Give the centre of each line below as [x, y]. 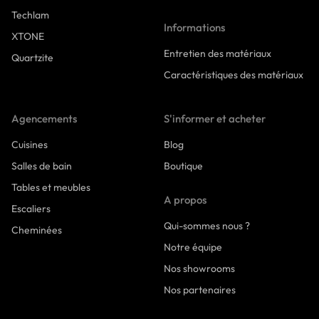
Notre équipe [193, 247]
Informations [194, 28]
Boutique [183, 166]
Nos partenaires [200, 290]
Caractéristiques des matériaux [234, 75]
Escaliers [31, 209]
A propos [185, 200]
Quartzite [32, 58]
